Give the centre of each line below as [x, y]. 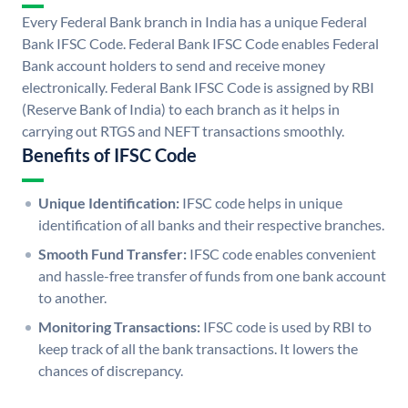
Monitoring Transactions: [119, 327]
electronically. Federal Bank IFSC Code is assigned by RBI [198, 87]
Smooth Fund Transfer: [112, 254]
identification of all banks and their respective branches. [211, 225]
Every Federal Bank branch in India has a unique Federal [194, 22]
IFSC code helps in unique [262, 203]
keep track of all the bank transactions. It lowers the [198, 349]
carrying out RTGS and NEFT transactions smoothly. [183, 131]
